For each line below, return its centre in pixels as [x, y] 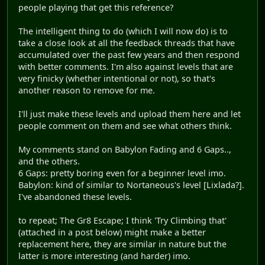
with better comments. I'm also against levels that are [126, 67]
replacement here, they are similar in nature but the [122, 244]
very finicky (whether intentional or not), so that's [117, 79]
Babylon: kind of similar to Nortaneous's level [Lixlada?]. [131, 185]
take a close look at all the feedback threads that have [127, 43]
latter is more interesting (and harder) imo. [104, 256]
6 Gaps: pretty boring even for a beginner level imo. [122, 173]
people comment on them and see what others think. [125, 126]
